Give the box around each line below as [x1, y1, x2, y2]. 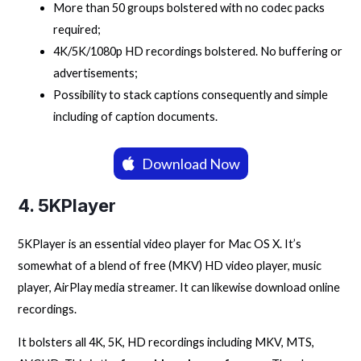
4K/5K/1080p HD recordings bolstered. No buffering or [53, 44, 343, 58]
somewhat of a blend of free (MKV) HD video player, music [18, 258, 322, 272]
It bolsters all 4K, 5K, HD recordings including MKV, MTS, [18, 335, 315, 350]
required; [53, 22, 102, 36]
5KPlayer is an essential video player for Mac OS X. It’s [18, 236, 302, 251]
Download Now [141, 154, 240, 172]
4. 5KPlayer [18, 194, 117, 216]
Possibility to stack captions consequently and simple [53, 87, 329, 102]
